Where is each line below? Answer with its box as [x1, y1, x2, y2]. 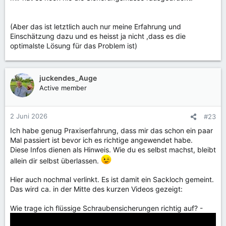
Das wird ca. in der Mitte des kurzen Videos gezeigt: [10, 185, 183, 194]
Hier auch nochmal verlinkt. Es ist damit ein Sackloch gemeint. [10, 175, 214, 184]
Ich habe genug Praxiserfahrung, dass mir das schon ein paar [10, 126, 213, 135]
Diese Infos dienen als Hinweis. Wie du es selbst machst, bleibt [10, 145, 216, 154]
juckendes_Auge [39, 73, 97, 82]
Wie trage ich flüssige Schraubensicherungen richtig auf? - [10, 204, 203, 213]
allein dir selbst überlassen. [10, 156, 101, 165]
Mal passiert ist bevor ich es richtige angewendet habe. [10, 135, 193, 144]
